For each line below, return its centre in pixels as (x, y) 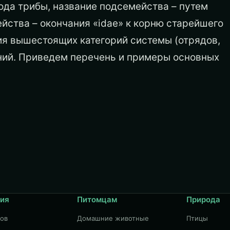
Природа (204, 199)
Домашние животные (113, 218)
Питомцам (97, 199)
